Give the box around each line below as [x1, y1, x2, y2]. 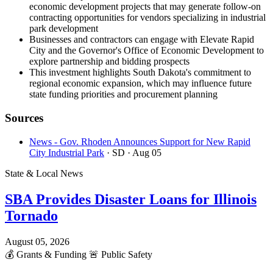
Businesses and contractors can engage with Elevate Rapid [29, 34, 254, 45]
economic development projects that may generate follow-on [29, 1, 261, 12]
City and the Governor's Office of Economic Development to [29, 45, 264, 56]
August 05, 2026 [5, 236, 69, 247]
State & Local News [5, 168, 83, 179]
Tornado [5, 207, 58, 224]
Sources [5, 112, 43, 125]
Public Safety [99, 249, 152, 260]
